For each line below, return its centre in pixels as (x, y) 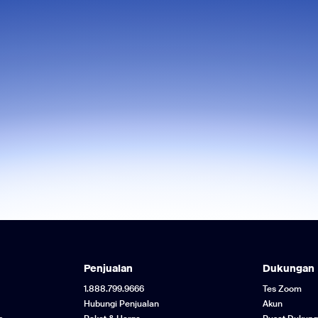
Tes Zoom (283, 289)
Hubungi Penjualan (121, 304)
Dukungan (289, 268)
